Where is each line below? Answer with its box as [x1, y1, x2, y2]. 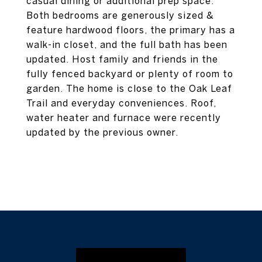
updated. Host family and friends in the [26, 54, 218, 64]
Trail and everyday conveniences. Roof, [26, 98, 216, 108]
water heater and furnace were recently [26, 112, 221, 123]
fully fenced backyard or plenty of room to [26, 68, 233, 79]
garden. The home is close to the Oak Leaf [26, 83, 232, 94]
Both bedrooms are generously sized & [26, 10, 214, 20]
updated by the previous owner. [26, 127, 178, 137]
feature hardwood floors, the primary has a [26, 25, 235, 35]
